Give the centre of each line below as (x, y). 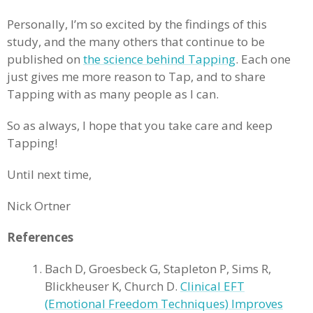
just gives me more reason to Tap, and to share (136, 77)
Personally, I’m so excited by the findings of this (137, 24)
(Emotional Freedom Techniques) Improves (164, 304)
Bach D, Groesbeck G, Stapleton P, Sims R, (158, 269)
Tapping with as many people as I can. (114, 94)
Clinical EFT (212, 286)
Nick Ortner (39, 206)
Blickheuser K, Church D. (112, 286)
